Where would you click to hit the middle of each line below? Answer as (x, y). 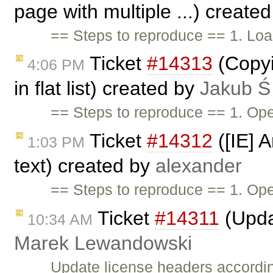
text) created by (85, 166)
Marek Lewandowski (103, 243)
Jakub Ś (235, 89)
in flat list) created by (107, 89)
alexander (199, 166)
